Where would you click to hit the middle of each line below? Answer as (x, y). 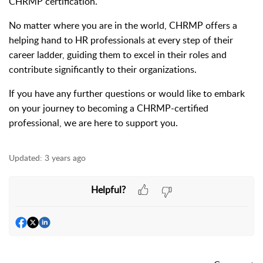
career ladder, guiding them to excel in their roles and (118, 55)
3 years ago (65, 158)
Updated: (26, 158)
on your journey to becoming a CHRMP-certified (109, 108)
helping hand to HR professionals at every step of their (121, 40)
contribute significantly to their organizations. (103, 69)
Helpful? (108, 189)
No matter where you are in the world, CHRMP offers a (123, 25)
